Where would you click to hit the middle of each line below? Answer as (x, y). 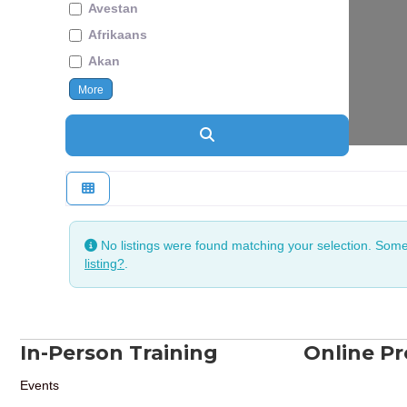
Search (237, 134)
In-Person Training (119, 353)
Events (40, 386)
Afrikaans (118, 35)
